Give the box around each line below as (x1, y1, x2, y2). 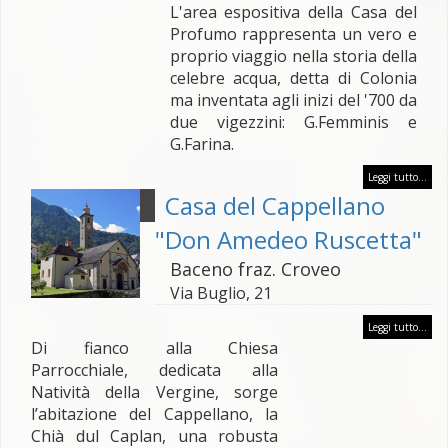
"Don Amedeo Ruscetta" (154, 223, 422, 256)
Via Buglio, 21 (169, 282, 272, 304)
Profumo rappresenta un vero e (169, 23, 417, 45)
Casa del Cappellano (164, 189, 385, 222)
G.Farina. (169, 133, 238, 155)
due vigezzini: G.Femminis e (169, 111, 417, 133)
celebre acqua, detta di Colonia (169, 67, 417, 89)
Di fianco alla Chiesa (31, 337, 279, 359)
